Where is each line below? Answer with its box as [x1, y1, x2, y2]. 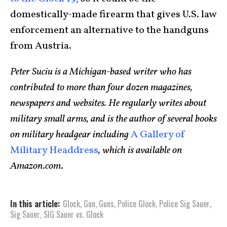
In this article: [10, 197, 60, 210]
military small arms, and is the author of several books [10, 111, 217, 126]
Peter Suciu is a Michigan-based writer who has [10, 64, 192, 79]
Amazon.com [10, 159, 61, 173]
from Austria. [10, 39, 71, 53]
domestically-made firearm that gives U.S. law [10, 7, 216, 22]
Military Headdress [10, 143, 98, 158]
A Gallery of [131, 127, 185, 142]
